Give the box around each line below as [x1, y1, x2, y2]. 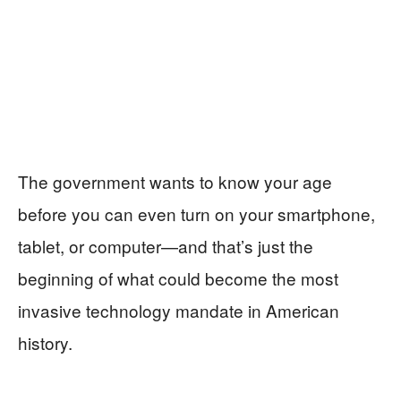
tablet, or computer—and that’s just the [18, 234, 313, 259]
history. [18, 330, 73, 355]
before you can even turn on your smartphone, [18, 201, 375, 226]
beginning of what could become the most [18, 266, 338, 291]
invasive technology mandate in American [18, 298, 339, 323]
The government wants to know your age [18, 169, 332, 194]
